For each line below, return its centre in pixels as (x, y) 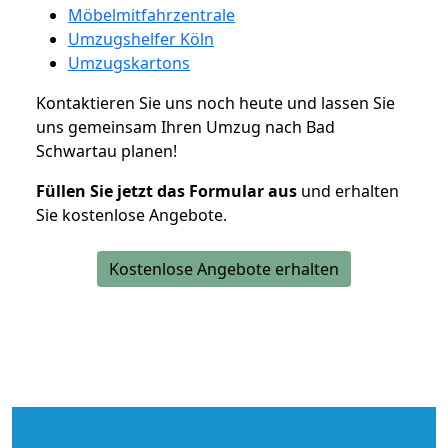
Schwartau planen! (106, 150)
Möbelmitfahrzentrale (151, 14)
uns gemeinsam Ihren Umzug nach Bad (185, 126)
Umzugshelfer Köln (141, 38)
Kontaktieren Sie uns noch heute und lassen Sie (215, 102)
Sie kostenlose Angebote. (131, 214)
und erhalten (348, 190)
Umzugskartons (129, 62)
